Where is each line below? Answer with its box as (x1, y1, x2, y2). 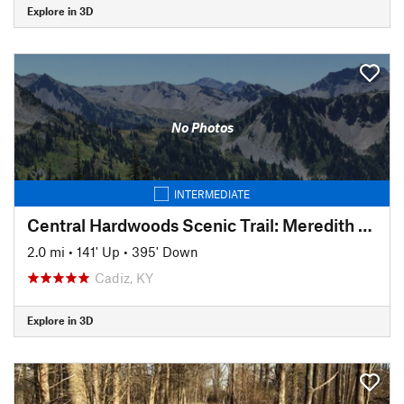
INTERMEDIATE (174, 187, 250, 200)
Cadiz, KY (95, 269, 153, 286)
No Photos (170, 119, 234, 135)
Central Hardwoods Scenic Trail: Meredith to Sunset (358, 214, 372, 235)
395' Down (132, 243, 198, 260)
